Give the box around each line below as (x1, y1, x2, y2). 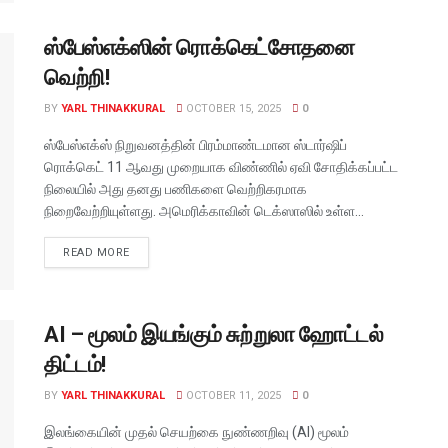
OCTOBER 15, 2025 (183, 101, 281, 115)
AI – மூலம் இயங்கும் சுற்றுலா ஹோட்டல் (44, 322, 384, 348)
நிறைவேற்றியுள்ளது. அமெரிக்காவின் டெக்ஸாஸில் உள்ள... (44, 202, 364, 219)
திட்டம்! (44, 352, 106, 378)
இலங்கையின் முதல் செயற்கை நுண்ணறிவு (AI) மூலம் (44, 424, 349, 441)
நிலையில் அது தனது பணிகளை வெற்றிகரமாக (44, 180, 307, 197)
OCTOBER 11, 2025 (183, 389, 281, 403)
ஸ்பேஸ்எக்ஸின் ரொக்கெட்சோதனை (44, 34, 355, 60)
